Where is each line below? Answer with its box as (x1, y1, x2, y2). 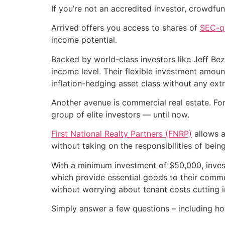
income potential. (51, 35, 117, 45)
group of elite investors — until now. (51, 109, 189, 120)
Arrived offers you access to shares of (51, 23, 200, 33)
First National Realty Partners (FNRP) (51, 129, 192, 139)
